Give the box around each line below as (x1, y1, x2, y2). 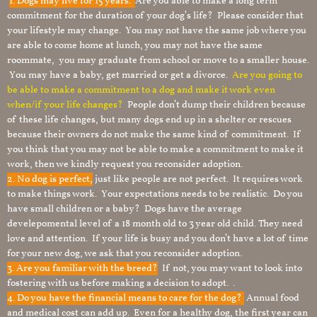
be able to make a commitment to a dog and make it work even (7, 83, 275, 97)
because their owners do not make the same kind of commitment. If (7, 128, 301, 142)
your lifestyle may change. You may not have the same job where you (7, 24, 306, 38)
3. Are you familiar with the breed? (7, 262, 158, 275)
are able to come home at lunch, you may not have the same (7, 39, 263, 52)
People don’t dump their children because (125, 98, 306, 112)
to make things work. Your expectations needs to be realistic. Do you (7, 188, 303, 201)
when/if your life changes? (7, 98, 125, 112)
